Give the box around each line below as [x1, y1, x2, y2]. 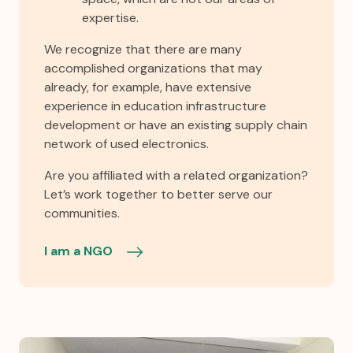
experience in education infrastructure [44, 98, 266, 114]
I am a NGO [44, 243, 116, 259]
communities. [44, 205, 120, 221]
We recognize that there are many [44, 41, 242, 58]
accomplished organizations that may [44, 60, 262, 76]
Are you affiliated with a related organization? [44, 167, 308, 184]
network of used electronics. [44, 136, 209, 152]
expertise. [82, 9, 139, 26]
